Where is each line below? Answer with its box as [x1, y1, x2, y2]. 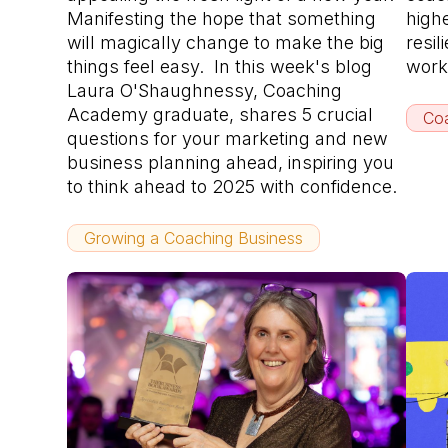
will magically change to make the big [67, 31, 385, 53]
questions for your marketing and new [67, 127, 389, 149]
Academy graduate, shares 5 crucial [67, 103, 374, 125]
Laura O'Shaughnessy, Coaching [67, 79, 343, 101]
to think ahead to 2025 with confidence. [67, 175, 398, 197]
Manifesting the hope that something [67, 7, 377, 29]
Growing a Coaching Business [84, 227, 304, 248]
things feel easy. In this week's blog [67, 55, 373, 77]
